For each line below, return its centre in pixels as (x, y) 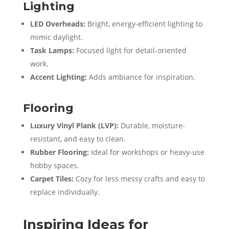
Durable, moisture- (152, 125)
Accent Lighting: (58, 77)
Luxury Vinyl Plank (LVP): (74, 125)
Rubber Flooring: (59, 152)
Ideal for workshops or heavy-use (146, 152)
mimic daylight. (56, 37)
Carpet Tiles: (52, 178)
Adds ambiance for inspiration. (141, 77)
